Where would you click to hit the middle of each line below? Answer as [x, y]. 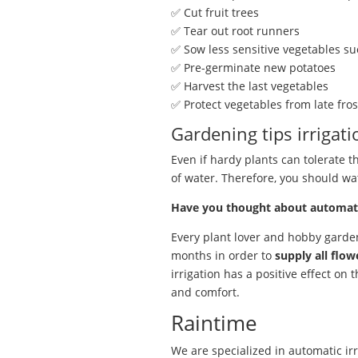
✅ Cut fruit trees [215, 12]
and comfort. [205, 292]
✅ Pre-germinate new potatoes [253, 67]
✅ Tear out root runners [235, 30]
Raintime [214, 322]
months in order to [221, 255]
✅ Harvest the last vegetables [249, 86]
